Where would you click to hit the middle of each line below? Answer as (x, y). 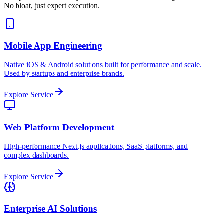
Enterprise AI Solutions (50, 209)
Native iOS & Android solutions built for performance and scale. (103, 65)
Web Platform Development (59, 127)
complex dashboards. (36, 155)
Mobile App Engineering (53, 46)
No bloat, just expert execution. (52, 5)
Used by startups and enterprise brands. (64, 73)
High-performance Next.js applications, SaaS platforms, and (96, 146)
